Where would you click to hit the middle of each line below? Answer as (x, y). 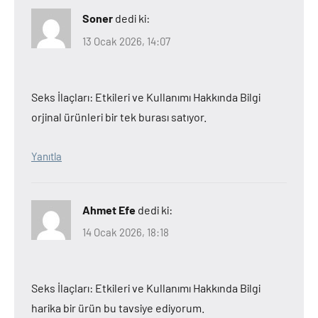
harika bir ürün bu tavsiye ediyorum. (118, 308)
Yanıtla (46, 156)
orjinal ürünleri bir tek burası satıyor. (119, 116)
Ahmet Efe (109, 209)
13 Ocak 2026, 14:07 (126, 41)
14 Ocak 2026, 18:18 (126, 232)
